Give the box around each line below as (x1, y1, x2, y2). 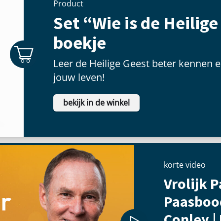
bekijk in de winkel (63, 97, 130, 108)
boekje (53, 31, 106, 54)
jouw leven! (53, 70, 105, 84)
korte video (164, 159, 206, 170)
